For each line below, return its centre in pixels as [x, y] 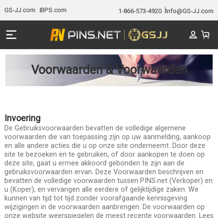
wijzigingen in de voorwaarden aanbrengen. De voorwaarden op [104, 207]
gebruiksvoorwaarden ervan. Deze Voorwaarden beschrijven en [104, 172]
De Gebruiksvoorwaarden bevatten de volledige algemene [95, 128]
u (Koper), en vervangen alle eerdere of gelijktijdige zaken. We [101, 189]
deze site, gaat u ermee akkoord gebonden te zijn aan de [94, 163]
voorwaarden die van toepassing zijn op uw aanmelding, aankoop [107, 136]
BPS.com [53, 10]
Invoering [22, 118]
